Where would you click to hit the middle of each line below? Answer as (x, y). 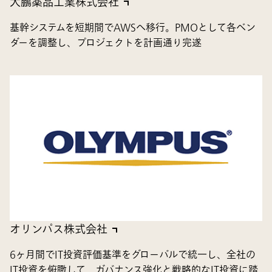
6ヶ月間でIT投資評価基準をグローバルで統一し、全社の (133, 255)
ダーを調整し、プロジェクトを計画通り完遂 (106, 43)
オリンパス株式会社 (59, 229)
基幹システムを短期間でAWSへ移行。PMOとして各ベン (133, 28)
